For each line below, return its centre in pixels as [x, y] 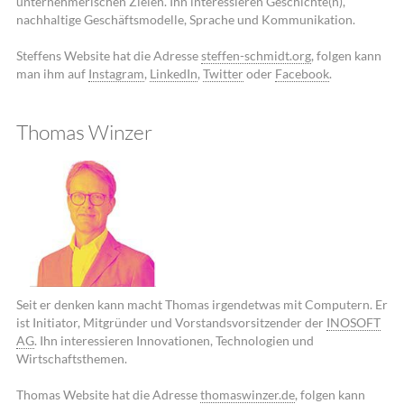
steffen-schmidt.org [256, 55]
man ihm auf [52, 73]
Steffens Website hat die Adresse [108, 55]
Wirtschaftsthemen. [71, 359]
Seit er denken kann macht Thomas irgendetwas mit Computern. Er [202, 305]
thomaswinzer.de [247, 394]
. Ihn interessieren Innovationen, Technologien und [174, 341]
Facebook [302, 73]
